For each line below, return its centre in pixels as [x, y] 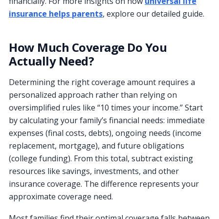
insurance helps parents [56, 13]
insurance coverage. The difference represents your [104, 184]
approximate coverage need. [61, 196]
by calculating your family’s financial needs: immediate [107, 120]
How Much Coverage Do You [88, 47]
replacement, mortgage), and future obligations [97, 145]
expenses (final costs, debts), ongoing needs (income [105, 133]
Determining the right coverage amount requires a [102, 82]
